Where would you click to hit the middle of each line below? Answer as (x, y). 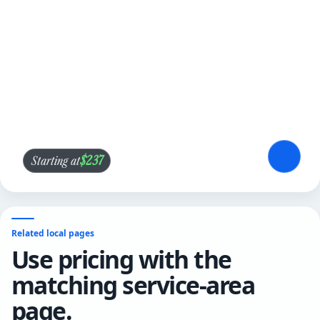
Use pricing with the (121, 260)
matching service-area (133, 285)
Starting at (55, 160)
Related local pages (53, 234)
